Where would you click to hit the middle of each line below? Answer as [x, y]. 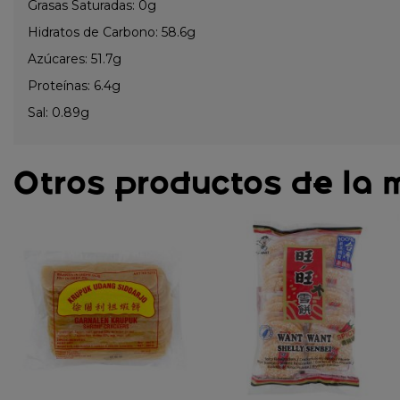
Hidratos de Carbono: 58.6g [112, 32]
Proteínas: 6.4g [74, 85]
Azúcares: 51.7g [75, 58]
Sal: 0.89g [58, 112]
